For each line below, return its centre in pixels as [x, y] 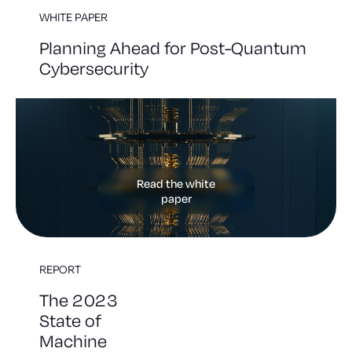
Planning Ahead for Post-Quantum [173, 48]
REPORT [60, 269]
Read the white [176, 184]
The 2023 [78, 301]
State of [70, 321]
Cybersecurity [94, 68]
